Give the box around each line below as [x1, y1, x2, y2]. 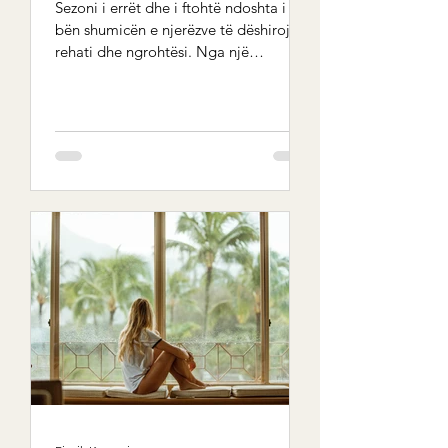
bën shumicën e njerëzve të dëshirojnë [55, 20, 306, 39]
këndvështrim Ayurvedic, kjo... [55, 64, 252, 83]
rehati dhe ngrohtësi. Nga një [55, 42, 249, 61]
